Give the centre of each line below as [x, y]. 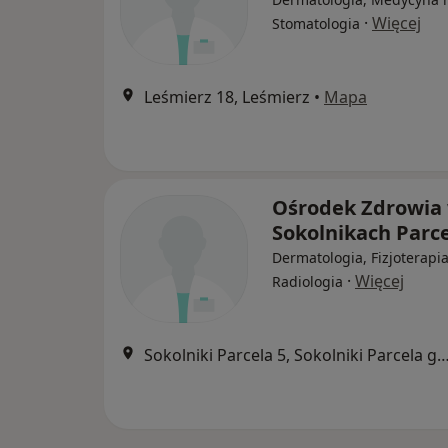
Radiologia [307, 282]
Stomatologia [316, 24]
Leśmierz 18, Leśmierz [227, 97]
